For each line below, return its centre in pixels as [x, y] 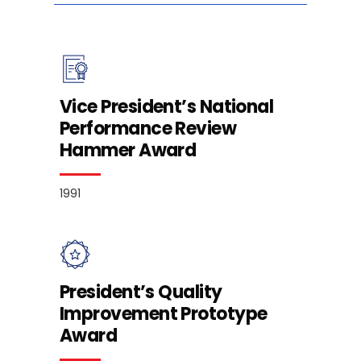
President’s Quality [141, 293]
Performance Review [148, 129]
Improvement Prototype [164, 314]
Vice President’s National [167, 107]
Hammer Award [128, 151]
